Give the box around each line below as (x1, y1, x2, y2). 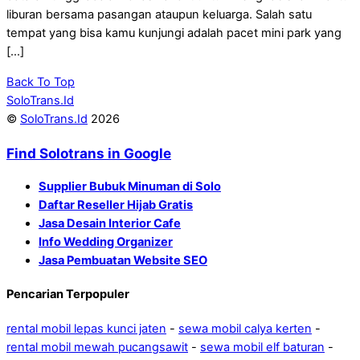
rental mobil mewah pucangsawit (6, 339, 188, 354)
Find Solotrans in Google (6, 144, 171, 162)
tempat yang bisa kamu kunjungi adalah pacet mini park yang (6, 25, 342, 40)
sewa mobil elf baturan (200, 339, 325, 354)
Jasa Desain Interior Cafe (39, 215, 181, 231)
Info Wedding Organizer (39, 234, 173, 249)
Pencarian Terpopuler (6, 287, 129, 302)
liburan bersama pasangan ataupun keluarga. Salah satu (6, 6, 312, 22)
